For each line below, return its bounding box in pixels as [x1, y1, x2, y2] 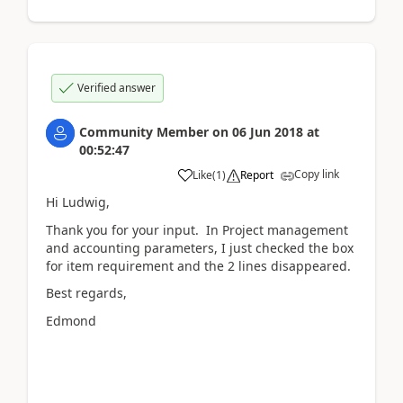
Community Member [79, 123, 209, 140]
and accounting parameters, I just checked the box [46, 238, 354, 256]
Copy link [294, 166, 339, 182]
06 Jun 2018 [232, 123, 303, 140]
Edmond [46, 311, 96, 329]
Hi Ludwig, [46, 193, 110, 210]
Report [240, 167, 273, 183]
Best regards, [46, 284, 127, 301]
